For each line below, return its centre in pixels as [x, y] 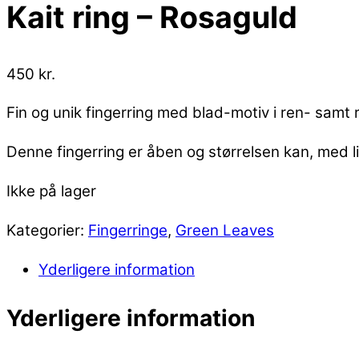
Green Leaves [225, 230]
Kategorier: [47, 230]
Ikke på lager [51, 191]
